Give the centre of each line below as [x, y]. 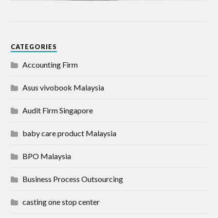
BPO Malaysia [47, 156]
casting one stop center [61, 202]
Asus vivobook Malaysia [64, 88]
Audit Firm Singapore [58, 110]
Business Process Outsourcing [73, 179]
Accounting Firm [50, 65]
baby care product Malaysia [70, 133]
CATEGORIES [34, 47]
